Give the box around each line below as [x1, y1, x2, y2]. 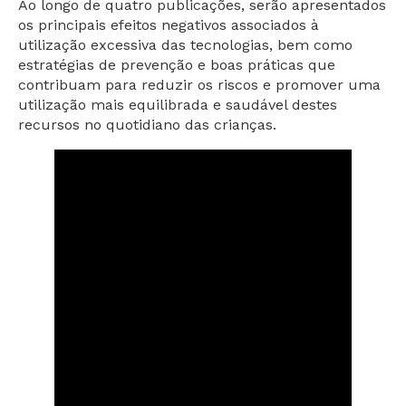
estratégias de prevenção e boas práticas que [18, 55, 335, 73]
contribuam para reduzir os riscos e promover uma [18, 75, 381, 93]
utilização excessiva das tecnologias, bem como [18, 35, 353, 53]
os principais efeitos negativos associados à [18, 15, 319, 34]
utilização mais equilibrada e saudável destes [18, 95, 337, 113]
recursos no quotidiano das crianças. [18, 115, 276, 133]
